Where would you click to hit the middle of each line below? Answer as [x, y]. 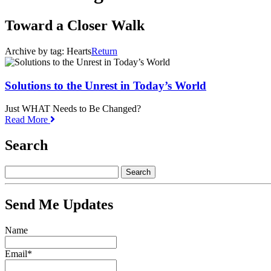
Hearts [79, 51]
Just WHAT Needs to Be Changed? [73, 109]
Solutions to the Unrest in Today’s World [106, 85]
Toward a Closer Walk [75, 25]
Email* [18, 253]
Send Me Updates [59, 204]
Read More [28, 120]
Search [26, 145]
